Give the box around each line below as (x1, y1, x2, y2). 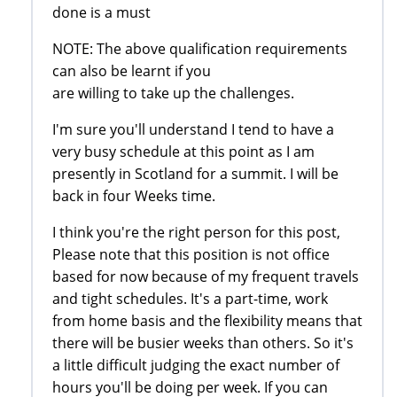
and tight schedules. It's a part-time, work (52, 288, 328, 308)
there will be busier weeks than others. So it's (52, 332, 354, 353)
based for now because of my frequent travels (52, 266, 359, 286)
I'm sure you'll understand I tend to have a (52, 119, 334, 139)
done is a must (52, 2, 151, 22)
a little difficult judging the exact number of (52, 354, 339, 375)
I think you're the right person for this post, (52, 222, 340, 242)
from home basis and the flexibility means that (52, 310, 362, 331)
